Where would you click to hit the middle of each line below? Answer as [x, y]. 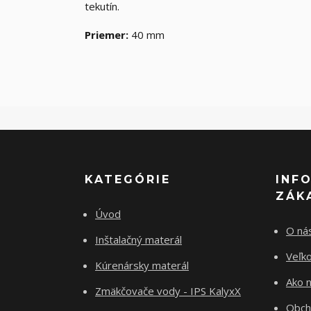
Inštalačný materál [138, 240]
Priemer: [107, 35]
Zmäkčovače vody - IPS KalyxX [168, 291]
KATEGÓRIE [128, 180]
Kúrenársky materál [142, 266]
